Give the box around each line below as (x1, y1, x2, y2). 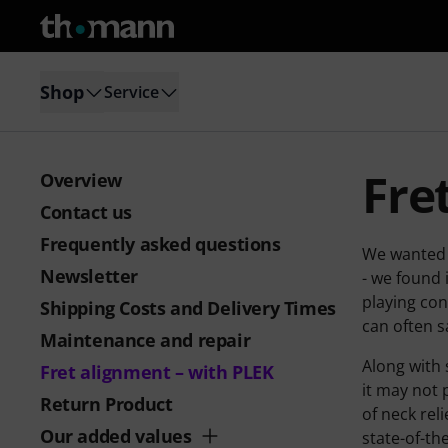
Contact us (40, 200, 132, 224)
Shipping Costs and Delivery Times (40, 296, 336, 320)
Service (104, 80, 159, 103)
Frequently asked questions (40, 232, 281, 256)
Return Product (40, 392, 173, 416)
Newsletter (40, 264, 138, 288)
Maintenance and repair (40, 328, 251, 352)
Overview (40, 168, 122, 192)
